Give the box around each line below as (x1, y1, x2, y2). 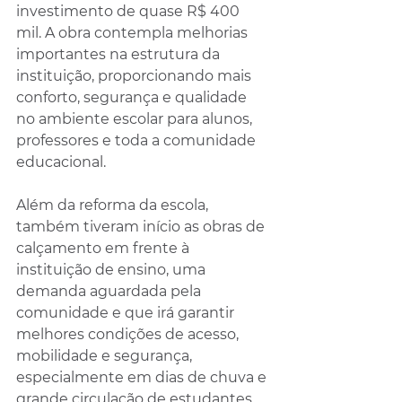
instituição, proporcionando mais (16, 66, 255, 84)
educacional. (16, 153, 106, 170)
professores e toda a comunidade (16, 131, 259, 149)
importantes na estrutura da (16, 45, 223, 63)
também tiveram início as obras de (16, 217, 268, 235)
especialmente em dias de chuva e (16, 368, 270, 386)
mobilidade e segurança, (16, 346, 196, 364)
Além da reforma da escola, (16, 196, 212, 214)
